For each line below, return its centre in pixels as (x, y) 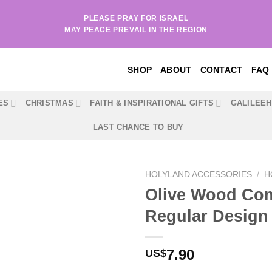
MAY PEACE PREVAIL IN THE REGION (136, 29)
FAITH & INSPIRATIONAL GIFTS (152, 103)
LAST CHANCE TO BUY (138, 127)
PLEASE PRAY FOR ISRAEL (136, 18)
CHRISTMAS (49, 103)
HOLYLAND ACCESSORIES (199, 175)
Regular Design (207, 216)
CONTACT (221, 70)
